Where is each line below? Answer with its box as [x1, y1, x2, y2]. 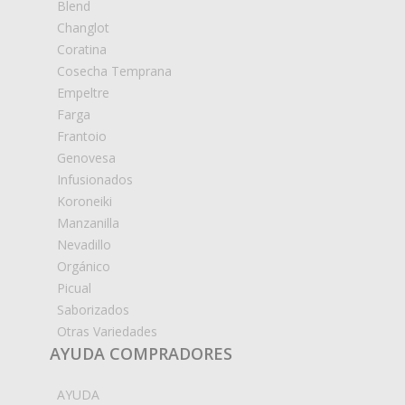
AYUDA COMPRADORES [50, 342, 232, 364]
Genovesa [57, 148, 116, 166]
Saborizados [57, 300, 129, 318]
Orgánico [57, 257, 110, 275]
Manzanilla [57, 213, 119, 231]
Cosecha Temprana [57, 61, 172, 80]
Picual [57, 278, 91, 297]
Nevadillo [57, 235, 111, 253]
